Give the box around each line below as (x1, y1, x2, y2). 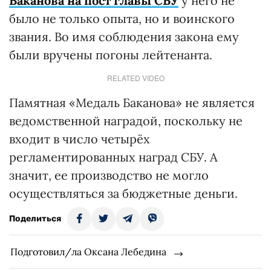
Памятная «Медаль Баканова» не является (9, 95, 255, 111)
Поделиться (9, 214, 61, 224)
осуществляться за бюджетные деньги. (9, 186, 238, 201)
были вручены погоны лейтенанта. (9, 47, 212, 63)
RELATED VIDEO (106, 73, 165, 83)
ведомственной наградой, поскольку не (9, 113, 243, 129)
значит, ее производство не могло (9, 168, 209, 183)
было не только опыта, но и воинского (9, 11, 235, 27)
